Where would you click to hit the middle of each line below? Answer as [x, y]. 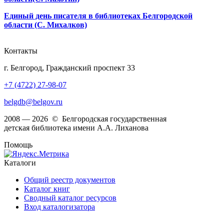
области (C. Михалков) [45, 25]
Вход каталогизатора [59, 207]
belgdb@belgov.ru [33, 102]
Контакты [21, 51]
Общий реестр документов [70, 180]
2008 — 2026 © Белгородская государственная [85, 119]
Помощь [18, 145]
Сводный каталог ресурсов [70, 198]
